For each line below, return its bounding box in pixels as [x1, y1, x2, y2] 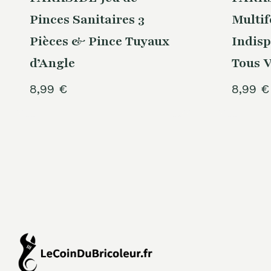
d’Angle [29, 54, 75, 73]
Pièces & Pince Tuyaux [29, 33, 169, 51]
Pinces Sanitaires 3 [29, 11, 145, 29]
